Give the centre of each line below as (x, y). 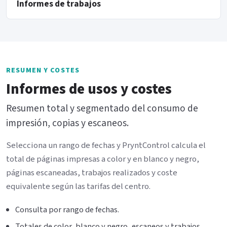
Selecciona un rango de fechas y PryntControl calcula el (106, 146)
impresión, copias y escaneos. (67, 123)
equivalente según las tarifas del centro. (78, 187)
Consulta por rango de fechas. (67, 210)
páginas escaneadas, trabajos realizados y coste (92, 173)
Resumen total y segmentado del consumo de (102, 109)
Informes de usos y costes (89, 90)
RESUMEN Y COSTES (43, 71)
